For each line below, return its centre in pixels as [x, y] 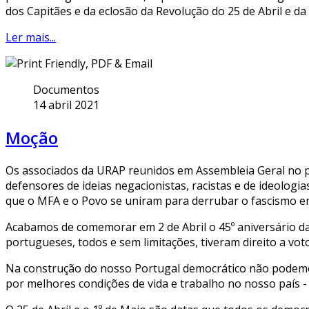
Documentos [66, 90]
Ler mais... [31, 38]
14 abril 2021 [66, 105]
